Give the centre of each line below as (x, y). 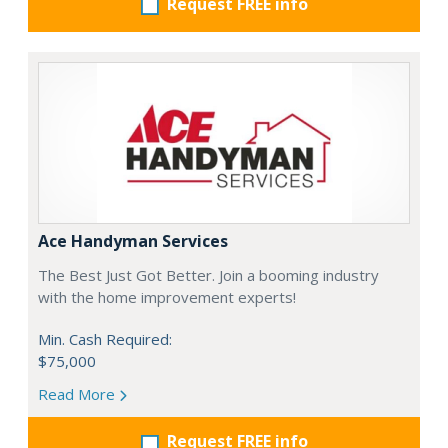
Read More (78, 394)
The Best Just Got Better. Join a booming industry (208, 275)
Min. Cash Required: (105, 339)
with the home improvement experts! (167, 297)
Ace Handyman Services (133, 241)
